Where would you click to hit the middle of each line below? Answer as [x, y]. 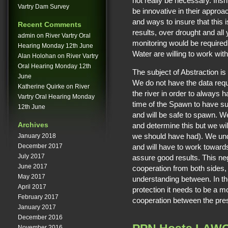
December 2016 [40, 218]
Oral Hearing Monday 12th [54, 66]
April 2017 [32, 187]
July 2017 [31, 156]
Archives [33, 125]
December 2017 [40, 146]
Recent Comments [50, 24]
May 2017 [32, 177]
